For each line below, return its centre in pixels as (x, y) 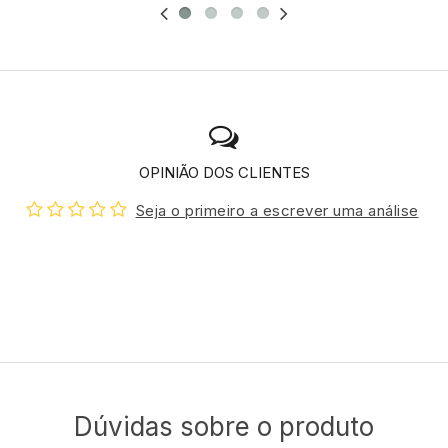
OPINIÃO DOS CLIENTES (224, 173)
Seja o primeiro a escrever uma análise (277, 211)
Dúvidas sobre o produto (224, 427)
